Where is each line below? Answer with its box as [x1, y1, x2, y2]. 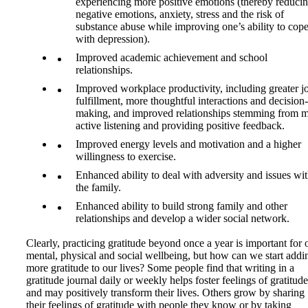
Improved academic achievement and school [76, 52, 267, 63]
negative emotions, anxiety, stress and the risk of [76, 8, 284, 20]
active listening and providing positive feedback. [76, 120, 285, 131]
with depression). [76, 33, 150, 45]
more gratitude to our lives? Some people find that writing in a [26, 262, 294, 274]
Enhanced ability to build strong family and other [76, 200, 287, 212]
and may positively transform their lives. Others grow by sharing [26, 287, 305, 298]
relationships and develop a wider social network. [76, 212, 289, 224]
